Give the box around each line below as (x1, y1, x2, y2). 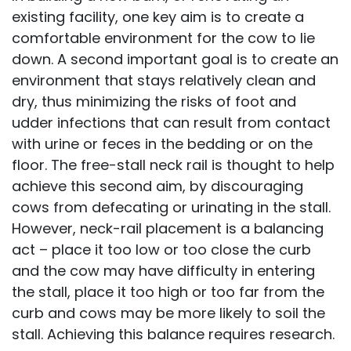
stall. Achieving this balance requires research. (12, 324, 335, 344)
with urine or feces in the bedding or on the (12, 134, 313, 154)
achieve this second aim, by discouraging (12, 176, 303, 196)
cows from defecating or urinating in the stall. (12, 197, 331, 217)
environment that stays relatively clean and (12, 71, 316, 90)
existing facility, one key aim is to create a (12, 7, 304, 27)
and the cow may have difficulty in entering (12, 261, 315, 280)
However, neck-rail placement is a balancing (12, 219, 324, 238)
